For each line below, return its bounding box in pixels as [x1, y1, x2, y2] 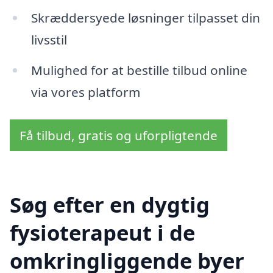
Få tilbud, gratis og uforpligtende [19, 127, 218, 144]
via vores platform [30, 83, 140, 101]
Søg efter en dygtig [10, 190, 210, 219]
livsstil [30, 30, 67, 48]
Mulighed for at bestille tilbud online [30, 61, 247, 79]
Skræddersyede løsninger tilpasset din [30, 9, 260, 26]
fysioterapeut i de [10, 218, 195, 247]
